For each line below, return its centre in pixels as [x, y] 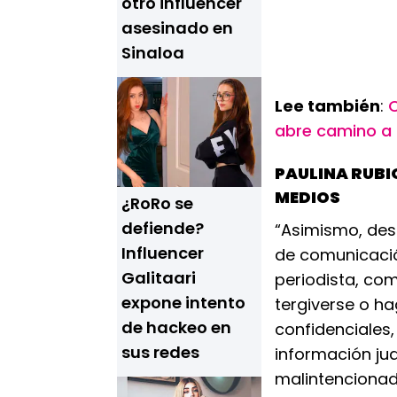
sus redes [160, 352]
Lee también [327, 106]
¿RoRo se [157, 203]
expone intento [183, 303]
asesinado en [177, 28]
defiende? [163, 228]
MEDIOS [307, 197]
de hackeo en [176, 327]
